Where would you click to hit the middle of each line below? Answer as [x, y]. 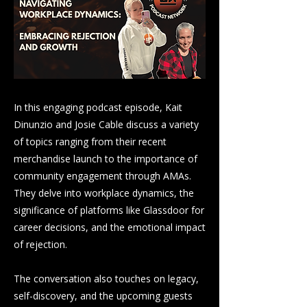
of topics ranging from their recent [90, 141]
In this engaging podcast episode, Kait [98, 107]
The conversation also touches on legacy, [106, 278]
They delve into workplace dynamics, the [104, 193]
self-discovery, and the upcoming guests [103, 295]
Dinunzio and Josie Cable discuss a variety [106, 124]
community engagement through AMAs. [102, 175]
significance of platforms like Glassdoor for [109, 210]
